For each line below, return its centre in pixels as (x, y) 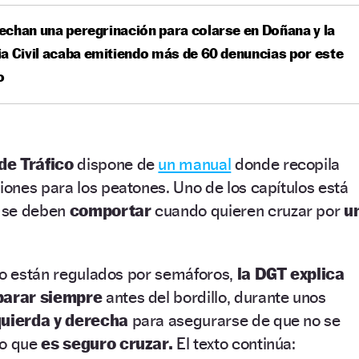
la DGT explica (288, 273)
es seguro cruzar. (107, 343)
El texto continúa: (236, 343)
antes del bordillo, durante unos (214, 296)
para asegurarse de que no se (234, 320)
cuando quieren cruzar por (250, 210)
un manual (195, 163)
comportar (112, 210)
